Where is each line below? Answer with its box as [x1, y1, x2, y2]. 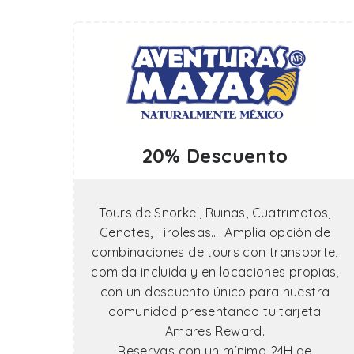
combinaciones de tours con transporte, [92, 244, 338, 260]
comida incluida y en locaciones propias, [91, 264, 339, 280]
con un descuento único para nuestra [100, 284, 330, 299]
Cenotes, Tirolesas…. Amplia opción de [99, 224, 331, 240]
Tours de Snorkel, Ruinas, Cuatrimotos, [99, 205, 331, 220]
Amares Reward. [164, 323, 265, 339]
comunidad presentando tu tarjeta [108, 303, 322, 319]
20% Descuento [141, 144, 288, 168]
